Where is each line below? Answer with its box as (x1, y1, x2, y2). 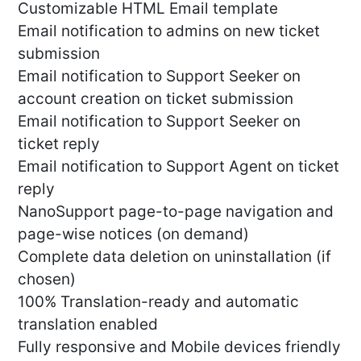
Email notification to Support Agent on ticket (18, 157, 339, 176)
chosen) (18, 270, 76, 289)
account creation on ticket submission (18, 89, 293, 109)
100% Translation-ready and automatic (18, 293, 299, 312)
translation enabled (18, 315, 158, 334)
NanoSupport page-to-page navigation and (18, 202, 334, 222)
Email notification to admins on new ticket (18, 22, 320, 41)
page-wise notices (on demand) (18, 225, 249, 244)
